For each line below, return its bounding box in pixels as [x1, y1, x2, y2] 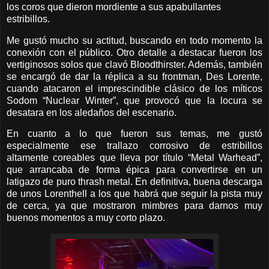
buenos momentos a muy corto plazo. [7, 213, 165, 223]
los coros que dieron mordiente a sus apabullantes [7, 1, 221, 12]
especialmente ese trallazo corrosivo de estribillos [7, 141, 262, 151]
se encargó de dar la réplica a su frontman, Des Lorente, [7, 71, 262, 82]
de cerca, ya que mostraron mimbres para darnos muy [7, 201, 262, 211]
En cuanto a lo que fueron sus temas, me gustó [7, 128, 262, 139]
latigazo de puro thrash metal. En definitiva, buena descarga [7, 177, 262, 187]
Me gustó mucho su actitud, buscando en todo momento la [7, 35, 262, 46]
